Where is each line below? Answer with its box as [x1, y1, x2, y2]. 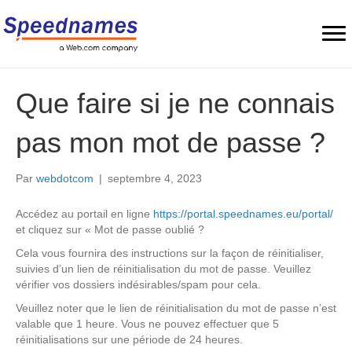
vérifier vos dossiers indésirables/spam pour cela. [16, 278, 261, 291]
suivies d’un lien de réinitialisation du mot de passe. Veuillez [16, 262, 311, 276]
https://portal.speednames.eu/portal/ [153, 207, 333, 221]
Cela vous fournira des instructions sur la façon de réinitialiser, [16, 247, 324, 260]
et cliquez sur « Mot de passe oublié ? [16, 223, 204, 236]
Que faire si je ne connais [16, 87, 335, 120]
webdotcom [36, 172, 93, 185]
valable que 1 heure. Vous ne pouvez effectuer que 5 [16, 317, 279, 331]
